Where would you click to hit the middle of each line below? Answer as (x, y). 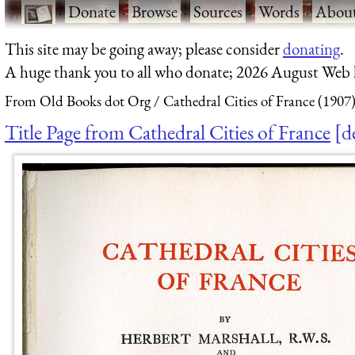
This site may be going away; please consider (144, 48)
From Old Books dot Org (78, 101)
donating (311, 48)
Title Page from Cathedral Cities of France (168, 132)
